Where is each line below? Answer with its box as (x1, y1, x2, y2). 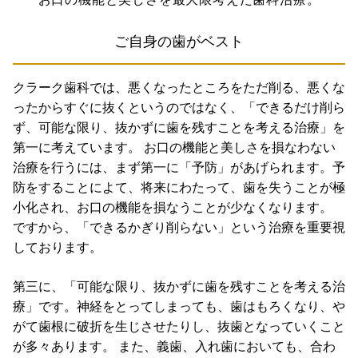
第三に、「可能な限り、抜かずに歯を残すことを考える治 (13, 279, 345, 293)
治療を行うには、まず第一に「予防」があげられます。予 (13, 160, 345, 174)
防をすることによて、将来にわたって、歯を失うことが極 (13, 180, 345, 194)
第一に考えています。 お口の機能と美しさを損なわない (13, 140, 336, 154)
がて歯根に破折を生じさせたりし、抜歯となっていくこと (13, 319, 345, 333)
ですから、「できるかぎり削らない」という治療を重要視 (13, 220, 345, 234)
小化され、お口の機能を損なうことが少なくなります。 (13, 200, 332, 214)
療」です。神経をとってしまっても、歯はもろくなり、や (13, 299, 345, 313)
